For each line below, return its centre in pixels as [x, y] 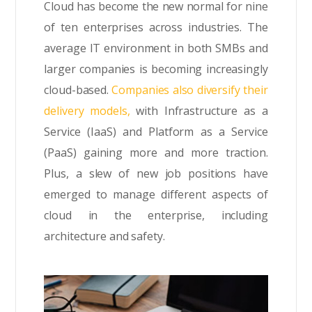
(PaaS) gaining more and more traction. [156, 152]
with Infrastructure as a [199, 110]
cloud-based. [78, 89]
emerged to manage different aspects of [156, 194]
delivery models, [87, 110]
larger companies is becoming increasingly [156, 69]
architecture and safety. [104, 236]
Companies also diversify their [190, 89]
